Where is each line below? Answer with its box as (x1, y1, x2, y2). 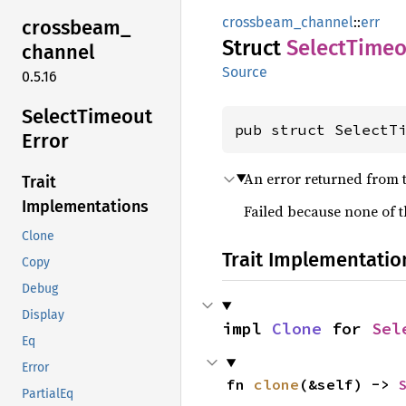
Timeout (77, 103, 152, 129)
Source (222, 63, 267, 81)
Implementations (22, 197, 149, 217)
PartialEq (22, 386, 73, 402)
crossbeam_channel (222, 14, 353, 31)
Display (22, 307, 64, 324)
